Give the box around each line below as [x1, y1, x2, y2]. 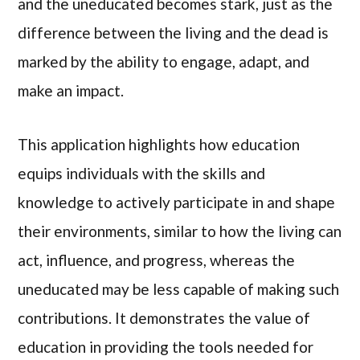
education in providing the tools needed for [18, 337, 314, 356]
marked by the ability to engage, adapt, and [18, 51, 310, 71]
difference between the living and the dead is [18, 22, 329, 42]
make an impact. [18, 80, 125, 100]
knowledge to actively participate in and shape [18, 192, 336, 211]
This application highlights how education [18, 134, 301, 153]
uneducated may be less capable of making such [18, 279, 340, 298]
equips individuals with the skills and [18, 163, 266, 182]
